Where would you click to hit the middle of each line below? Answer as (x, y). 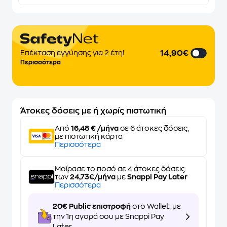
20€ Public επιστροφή (92, 206)
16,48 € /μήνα (95, 128)
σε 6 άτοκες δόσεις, (154, 128)
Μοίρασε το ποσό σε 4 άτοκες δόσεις (120, 169)
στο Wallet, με (156, 206)
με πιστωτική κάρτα (89, 136)
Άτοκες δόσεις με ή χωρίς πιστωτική (93, 111)
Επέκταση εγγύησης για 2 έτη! (72, 53)
